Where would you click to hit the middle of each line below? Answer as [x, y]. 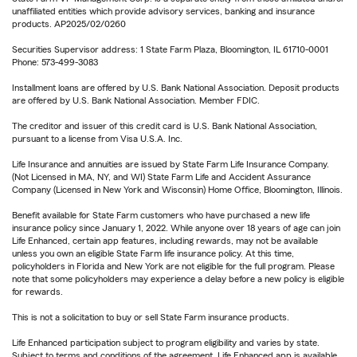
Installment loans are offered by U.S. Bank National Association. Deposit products [176, 88]
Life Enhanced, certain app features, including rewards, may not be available [165, 241]
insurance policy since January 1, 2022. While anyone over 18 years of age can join [176, 228]
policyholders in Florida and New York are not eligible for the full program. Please [173, 267]
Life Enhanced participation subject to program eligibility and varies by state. [166, 343]
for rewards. [37, 292]
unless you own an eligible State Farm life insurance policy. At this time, [153, 254]
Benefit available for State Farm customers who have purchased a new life [161, 216]
